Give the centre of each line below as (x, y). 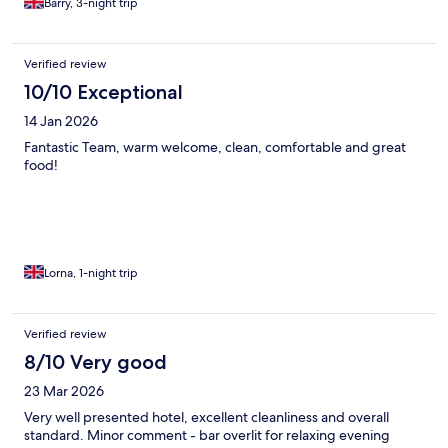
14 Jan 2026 (61, 120)
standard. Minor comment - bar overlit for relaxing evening (207, 434)
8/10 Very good (95, 361)
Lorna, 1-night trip (91, 272)
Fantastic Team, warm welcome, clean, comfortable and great (215, 146)
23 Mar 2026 (64, 390)
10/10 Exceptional (103, 91)
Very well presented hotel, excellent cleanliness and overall (206, 416)
